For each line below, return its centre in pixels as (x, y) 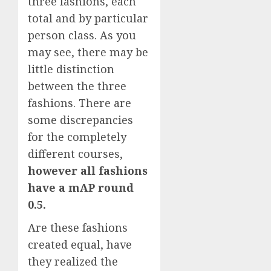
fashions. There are (80, 103)
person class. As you (82, 35)
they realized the (73, 261)
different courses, (75, 153)
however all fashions (88, 170)
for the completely (77, 136)
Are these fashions (78, 227)
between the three (77, 86)
